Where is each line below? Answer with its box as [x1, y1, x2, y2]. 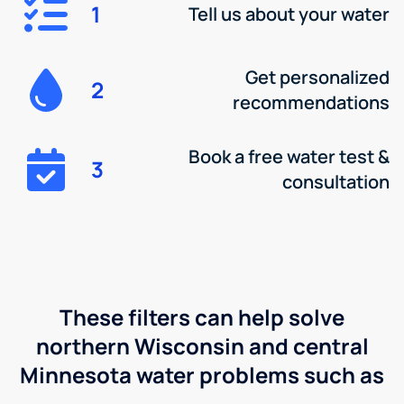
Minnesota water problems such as [20, 359, 384, 390]
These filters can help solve [60, 301, 344, 332]
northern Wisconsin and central [35, 330, 369, 361]
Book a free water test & [188, 143, 390, 169]
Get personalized [244, 64, 390, 89]
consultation [281, 169, 390, 194]
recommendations [232, 89, 390, 115]
